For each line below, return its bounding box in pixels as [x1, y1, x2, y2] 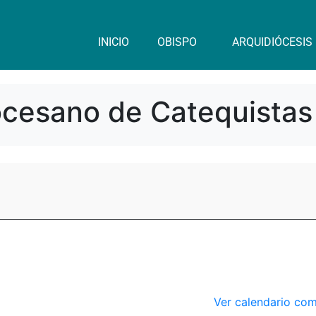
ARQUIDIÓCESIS [231, 35, 312, 49]
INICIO [97, 35, 129, 49]
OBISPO [157, 35, 197, 49]
